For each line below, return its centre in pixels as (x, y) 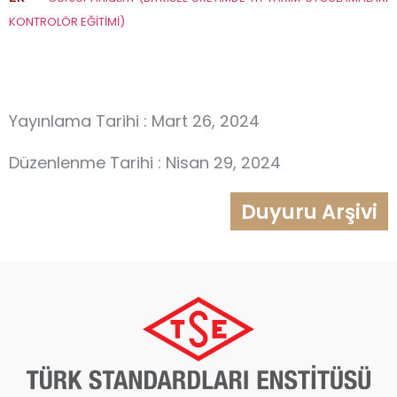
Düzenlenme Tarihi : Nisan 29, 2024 (145, 163)
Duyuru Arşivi (309, 212)
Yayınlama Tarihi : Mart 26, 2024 (134, 121)
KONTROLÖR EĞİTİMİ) (67, 22)
